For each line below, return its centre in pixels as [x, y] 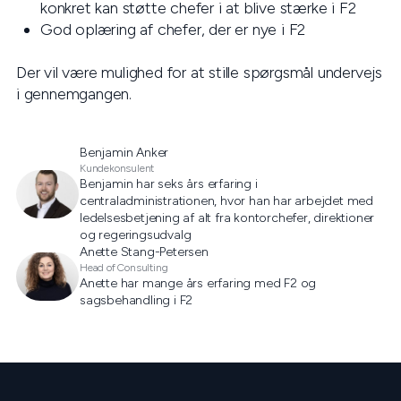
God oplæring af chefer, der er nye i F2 [173, 30]
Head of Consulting [124, 268]
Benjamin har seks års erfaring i [169, 184]
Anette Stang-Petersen [144, 252]
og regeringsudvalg [136, 235]
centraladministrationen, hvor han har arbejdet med [226, 201]
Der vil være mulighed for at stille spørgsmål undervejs [199, 73]
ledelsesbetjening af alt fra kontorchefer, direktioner [227, 218]
